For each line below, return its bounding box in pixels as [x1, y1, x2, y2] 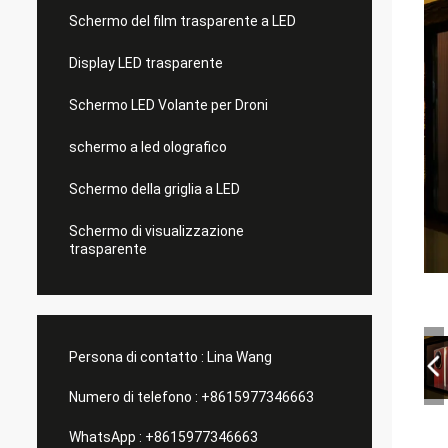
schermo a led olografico [69, 139, 227, 155]
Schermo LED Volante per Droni [69, 97, 268, 113]
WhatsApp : [69, 429, 142, 445]
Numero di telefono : [69, 389, 198, 405]
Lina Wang [207, 349, 272, 365]
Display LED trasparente [69, 55, 223, 71]
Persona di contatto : [69, 349, 204, 365]
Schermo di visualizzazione [69, 223, 244, 239]
